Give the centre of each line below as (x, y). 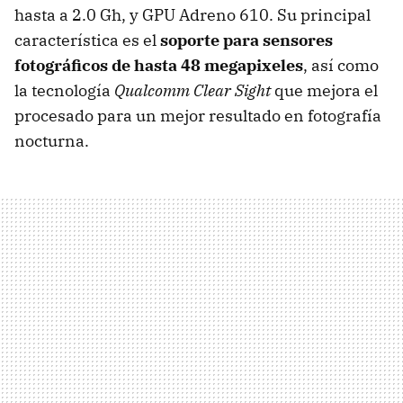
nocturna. (52, 140)
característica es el (87, 40)
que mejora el (324, 90)
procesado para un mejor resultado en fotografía (198, 115)
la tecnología (64, 90)
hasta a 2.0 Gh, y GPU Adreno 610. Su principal (193, 14)
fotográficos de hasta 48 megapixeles (159, 65)
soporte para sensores (246, 40)
